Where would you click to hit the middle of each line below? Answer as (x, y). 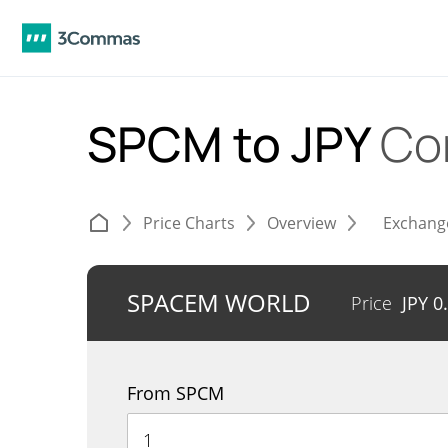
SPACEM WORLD (219, 302)
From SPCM (175, 393)
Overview (301, 223)
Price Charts (189, 223)
